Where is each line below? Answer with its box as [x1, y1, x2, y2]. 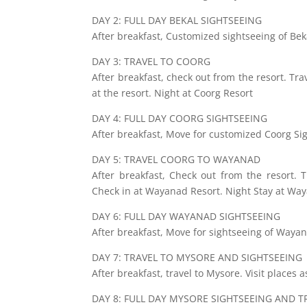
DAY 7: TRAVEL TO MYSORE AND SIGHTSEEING [92, 251, 303, 265]
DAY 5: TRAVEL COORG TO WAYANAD [92, 153, 261, 167]
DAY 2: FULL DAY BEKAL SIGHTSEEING [92, 14, 262, 27]
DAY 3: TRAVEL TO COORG [92, 55, 211, 69]
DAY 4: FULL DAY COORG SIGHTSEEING [92, 112, 268, 125]
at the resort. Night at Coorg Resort [92, 86, 254, 100]
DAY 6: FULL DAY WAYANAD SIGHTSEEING [92, 210, 281, 223]
